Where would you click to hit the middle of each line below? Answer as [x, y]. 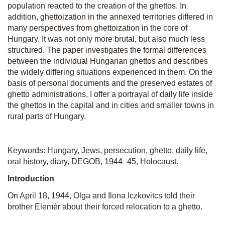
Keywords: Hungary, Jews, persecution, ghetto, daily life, [107, 150]
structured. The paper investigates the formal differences [107, 50]
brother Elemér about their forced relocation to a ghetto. [105, 207]
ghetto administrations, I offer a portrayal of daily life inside [110, 94]
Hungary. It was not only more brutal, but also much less [106, 39]
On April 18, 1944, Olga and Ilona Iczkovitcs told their [101, 196]
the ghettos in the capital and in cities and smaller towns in [111, 105]
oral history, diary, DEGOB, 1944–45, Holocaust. [93, 161]
